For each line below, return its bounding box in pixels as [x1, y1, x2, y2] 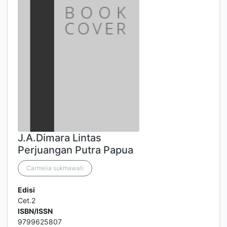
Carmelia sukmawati [26, 164, 84, 172]
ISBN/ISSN [18, 207, 53, 215]
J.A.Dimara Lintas [18, 132, 101, 144]
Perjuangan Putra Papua [18, 144, 133, 156]
